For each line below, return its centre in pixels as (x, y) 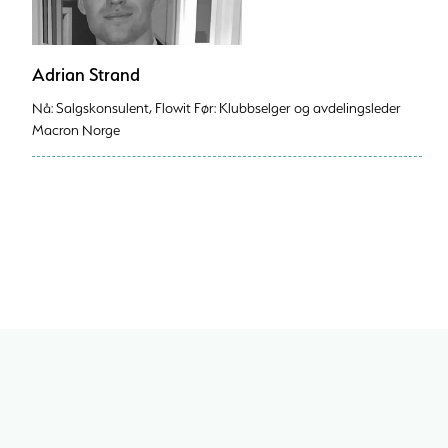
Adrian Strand (86, 74)
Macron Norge (79, 130)
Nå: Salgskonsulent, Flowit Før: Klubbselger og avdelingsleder (216, 108)
